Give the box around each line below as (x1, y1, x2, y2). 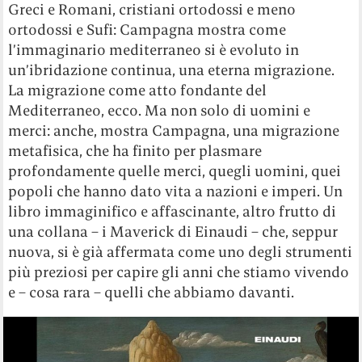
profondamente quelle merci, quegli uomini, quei (8, 161, 342, 180)
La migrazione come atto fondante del (8, 80, 267, 99)
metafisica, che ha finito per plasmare (8, 141, 263, 160)
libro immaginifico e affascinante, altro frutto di (8, 201, 337, 221)
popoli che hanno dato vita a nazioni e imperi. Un (8, 181, 343, 200)
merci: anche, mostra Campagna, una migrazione (8, 120, 340, 140)
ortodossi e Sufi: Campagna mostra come (8, 19, 287, 39)
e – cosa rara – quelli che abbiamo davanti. (8, 282, 295, 301)
